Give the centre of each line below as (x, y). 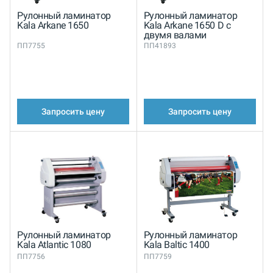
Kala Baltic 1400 (177, 245)
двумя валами (175, 35)
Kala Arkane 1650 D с (187, 26)
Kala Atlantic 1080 (54, 245)
